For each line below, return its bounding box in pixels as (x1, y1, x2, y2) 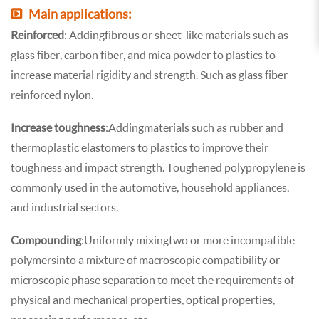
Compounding (11, 232, 81, 246)
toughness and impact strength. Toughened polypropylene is (11, 159, 305, 174)
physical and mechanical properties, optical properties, (11, 292, 275, 306)
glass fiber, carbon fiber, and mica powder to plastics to (11, 47, 276, 61)
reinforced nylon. (11, 87, 93, 101)
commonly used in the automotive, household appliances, (11, 179, 289, 194)
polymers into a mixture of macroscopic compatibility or (11, 252, 280, 266)
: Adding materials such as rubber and (105, 120, 283, 134)
